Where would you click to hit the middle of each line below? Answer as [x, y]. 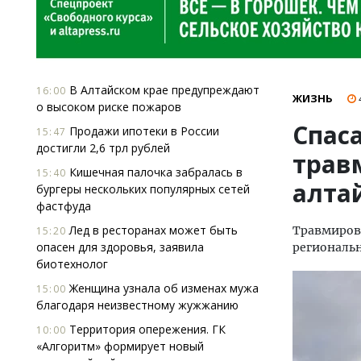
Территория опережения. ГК [146, 329]
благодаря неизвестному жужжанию [137, 305]
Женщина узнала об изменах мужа [162, 288]
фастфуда [64, 206]
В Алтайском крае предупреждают [163, 90]
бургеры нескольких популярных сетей [143, 189]
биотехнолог [72, 264]
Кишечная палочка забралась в [154, 172]
